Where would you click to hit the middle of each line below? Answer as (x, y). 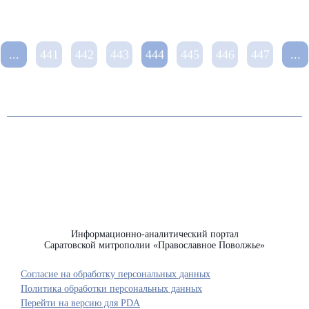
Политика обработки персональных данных (111, 289)
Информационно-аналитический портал (154, 234)
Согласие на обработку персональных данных (116, 274)
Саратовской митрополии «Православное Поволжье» (154, 245)
